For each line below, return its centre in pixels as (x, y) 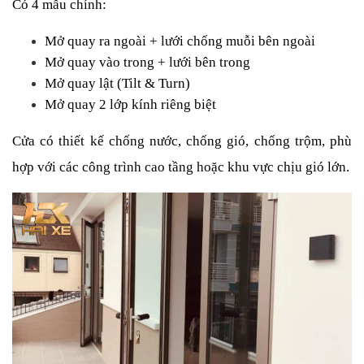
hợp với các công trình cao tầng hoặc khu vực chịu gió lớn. (181, 167)
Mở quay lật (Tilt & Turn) (117, 83)
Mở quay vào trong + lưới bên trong (147, 62)
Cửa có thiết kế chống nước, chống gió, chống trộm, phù (182, 141)
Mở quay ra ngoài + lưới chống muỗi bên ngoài (180, 41)
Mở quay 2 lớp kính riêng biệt (130, 104)
